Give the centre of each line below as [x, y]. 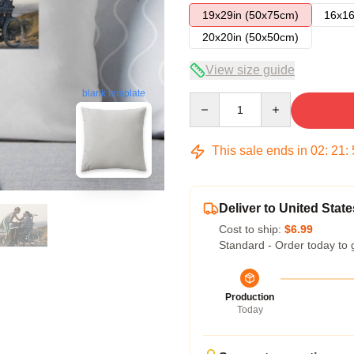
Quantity [210, 100]
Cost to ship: [252, 229]
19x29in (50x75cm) [250, 15]
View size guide [250, 70]
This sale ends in [260, 151]
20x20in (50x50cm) [250, 37]
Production [250, 297]
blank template [114, 93]
